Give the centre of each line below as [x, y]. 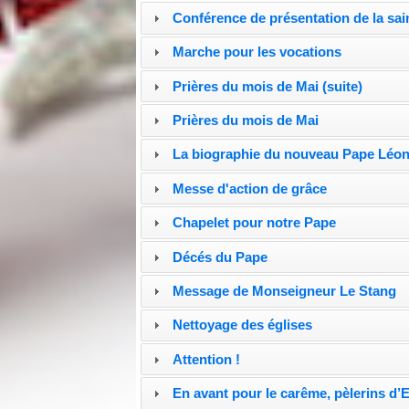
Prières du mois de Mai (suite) [268, 86]
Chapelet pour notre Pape [255, 223]
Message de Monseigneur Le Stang [285, 290]
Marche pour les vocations [257, 52]
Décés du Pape [220, 257]
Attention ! [207, 359]
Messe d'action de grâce [250, 188]
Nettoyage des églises [243, 325]
